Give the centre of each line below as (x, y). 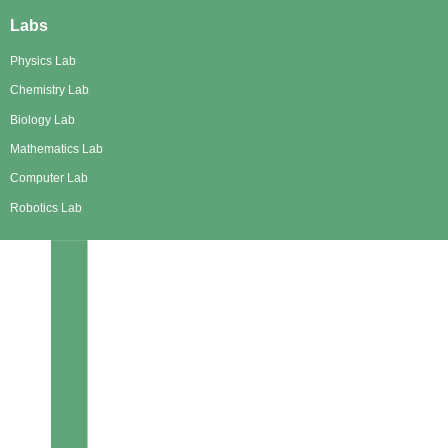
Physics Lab (43, 60)
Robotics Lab (46, 207)
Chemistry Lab (49, 90)
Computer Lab (49, 178)
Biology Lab (42, 119)
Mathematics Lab (56, 149)
